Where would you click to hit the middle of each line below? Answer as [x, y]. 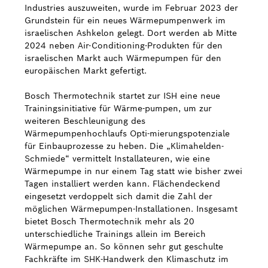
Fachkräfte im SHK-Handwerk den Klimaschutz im [127, 259]
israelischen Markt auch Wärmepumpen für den [123, 58]
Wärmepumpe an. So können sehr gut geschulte [124, 246]
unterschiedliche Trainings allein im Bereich [115, 234]
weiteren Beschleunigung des [85, 121]
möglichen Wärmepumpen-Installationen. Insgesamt [131, 209]
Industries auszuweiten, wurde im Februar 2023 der [131, 8]
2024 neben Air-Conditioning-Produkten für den [124, 45]
